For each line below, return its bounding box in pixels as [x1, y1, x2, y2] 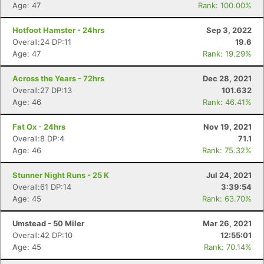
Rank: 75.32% [202, 146, 252, 155]
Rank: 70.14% [204, 242, 252, 252]
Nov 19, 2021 [203, 122, 252, 131]
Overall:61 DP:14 [12, 182, 71, 192]
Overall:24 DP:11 [12, 37, 71, 47]
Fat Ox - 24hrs [12, 122, 65, 131]
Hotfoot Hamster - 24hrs [12, 25, 104, 35]
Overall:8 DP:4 [12, 134, 64, 143]
